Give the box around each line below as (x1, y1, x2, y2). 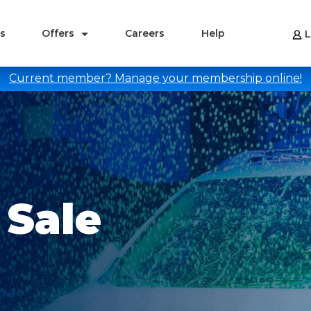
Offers (42, 27, 75, 40)
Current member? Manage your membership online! (9, 72, 302, 85)
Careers (125, 27, 165, 40)
